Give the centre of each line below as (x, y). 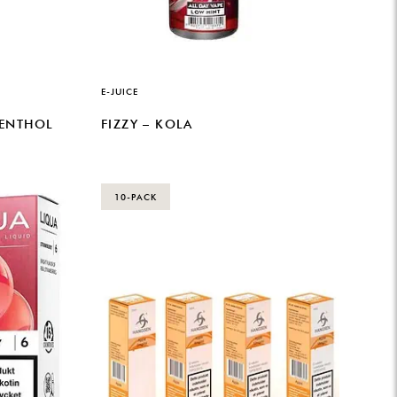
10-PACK (136, 196)
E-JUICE (120, 91)
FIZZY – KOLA (147, 125)
